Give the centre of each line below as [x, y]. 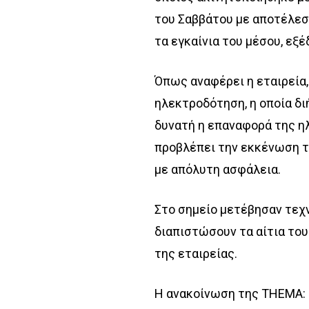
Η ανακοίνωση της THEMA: [230, 293]
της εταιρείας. [196, 253]
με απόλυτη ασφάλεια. [218, 169]
